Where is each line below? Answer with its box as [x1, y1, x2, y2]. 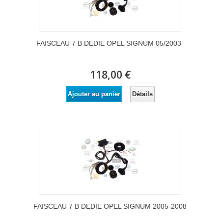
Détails [132, 90, 153, 98]
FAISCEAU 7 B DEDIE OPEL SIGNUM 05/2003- [36, 39, 184, 48]
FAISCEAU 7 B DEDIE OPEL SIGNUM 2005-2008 [33, 202, 187, 211]
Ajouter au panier [67, 90, 120, 98]
